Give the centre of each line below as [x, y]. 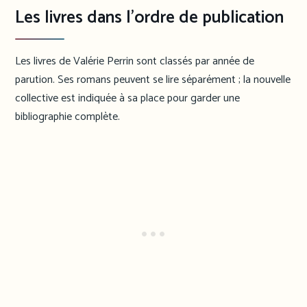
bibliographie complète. [67, 117]
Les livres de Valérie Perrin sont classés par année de [135, 61]
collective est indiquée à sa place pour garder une [127, 98]
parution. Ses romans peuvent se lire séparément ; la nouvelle [153, 80]
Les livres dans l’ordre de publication [149, 18]
